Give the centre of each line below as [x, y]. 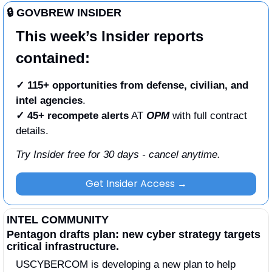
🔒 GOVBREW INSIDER [64, 12]
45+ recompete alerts [78, 115]
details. [34, 131]
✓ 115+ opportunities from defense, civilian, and [132, 85]
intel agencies [49, 100]
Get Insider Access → [136, 183]
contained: [53, 58]
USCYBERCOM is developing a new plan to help [126, 264]
